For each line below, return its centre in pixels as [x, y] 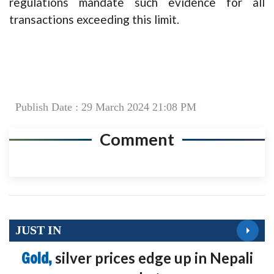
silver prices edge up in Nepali [154, 257]
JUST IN [38, 230]
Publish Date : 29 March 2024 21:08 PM [106, 107]
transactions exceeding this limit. [94, 19]
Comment [137, 139]
